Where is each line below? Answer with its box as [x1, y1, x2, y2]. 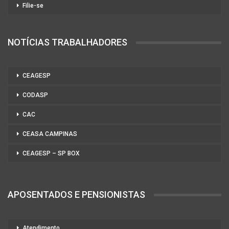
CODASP [22, 91, 48, 99]
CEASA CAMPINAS [22, 130, 77, 138]
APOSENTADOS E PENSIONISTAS [8, 189, 145, 200]
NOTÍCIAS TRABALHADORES [8, 37, 127, 48]
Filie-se [22, 2, 43, 9]
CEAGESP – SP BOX [22, 150, 80, 157]
